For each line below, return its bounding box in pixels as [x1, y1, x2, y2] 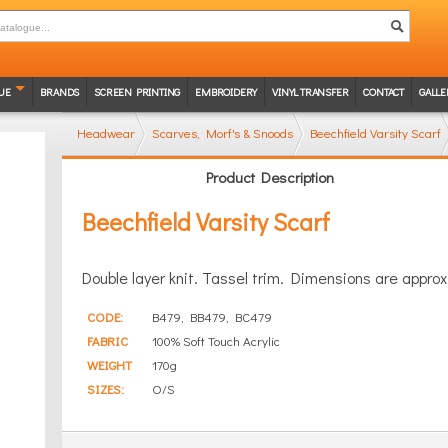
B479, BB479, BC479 [151, 308, 272, 325]
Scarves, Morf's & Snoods [151, 124, 293, 141]
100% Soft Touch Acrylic [151, 332, 280, 349]
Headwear [76, 124, 135, 141]
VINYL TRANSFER [272, 84, 349, 99]
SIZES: [86, 380, 124, 397]
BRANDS [40, 84, 80, 99]
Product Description [206, 167, 335, 187]
